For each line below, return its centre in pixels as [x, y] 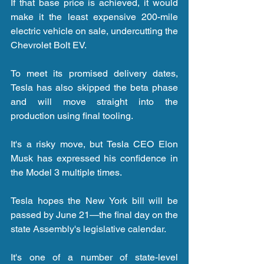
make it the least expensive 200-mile [94, 16]
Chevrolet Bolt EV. [49, 45]
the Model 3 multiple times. [66, 172]
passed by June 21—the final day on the [94, 214]
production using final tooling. [72, 115]
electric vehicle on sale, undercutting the [94, 31]
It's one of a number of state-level [94, 257]
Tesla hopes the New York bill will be [94, 200]
